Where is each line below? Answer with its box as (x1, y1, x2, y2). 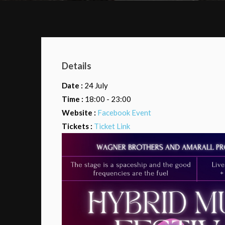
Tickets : (62, 121, 94, 131)
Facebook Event (97, 107, 151, 117)
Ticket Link (94, 121, 130, 131)
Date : (62, 80, 84, 90)
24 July (84, 80, 108, 90)
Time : (62, 94, 85, 103)
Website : (62, 107, 97, 117)
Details (62, 60, 91, 71)
